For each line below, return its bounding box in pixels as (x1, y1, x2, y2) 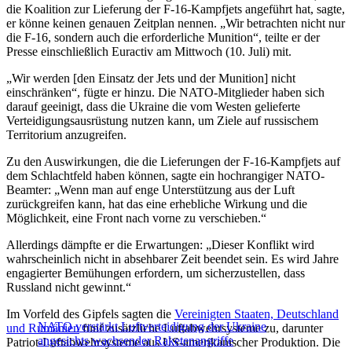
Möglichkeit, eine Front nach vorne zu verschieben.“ (6, 211, 266, 225)
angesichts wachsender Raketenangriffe (38, 334, 233, 348)
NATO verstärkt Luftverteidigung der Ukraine (38, 320, 266, 334)
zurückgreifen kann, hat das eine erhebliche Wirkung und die (6, 197, 307, 211)
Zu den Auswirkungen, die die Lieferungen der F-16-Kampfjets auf (6, 155, 340, 169)
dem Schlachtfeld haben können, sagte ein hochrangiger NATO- (6, 169, 324, 183)
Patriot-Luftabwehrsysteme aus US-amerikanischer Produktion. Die (6, 335, 340, 350)
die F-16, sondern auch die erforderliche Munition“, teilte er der (6, 31, 320, 45)
